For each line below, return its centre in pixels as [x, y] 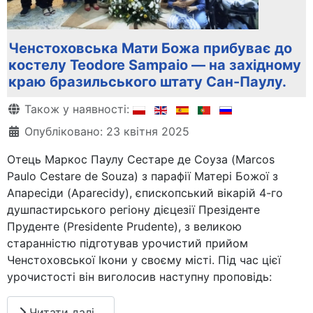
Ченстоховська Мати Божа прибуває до [150, 49]
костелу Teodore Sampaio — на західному [155, 65]
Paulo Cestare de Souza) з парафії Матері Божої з [143, 176]
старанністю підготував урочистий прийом [128, 243]
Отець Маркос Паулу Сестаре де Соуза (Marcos [141, 160]
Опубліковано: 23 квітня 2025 [107, 132]
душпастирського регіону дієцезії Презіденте [133, 210]
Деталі [26, 109]
